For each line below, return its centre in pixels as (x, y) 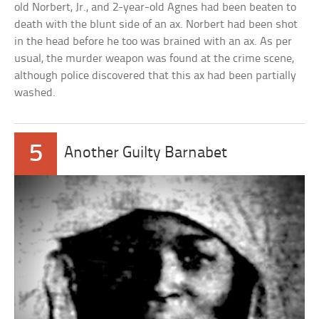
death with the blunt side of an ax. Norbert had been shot (156, 25)
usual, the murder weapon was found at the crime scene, (155, 59)
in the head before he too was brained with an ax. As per (153, 42)
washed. (35, 93)
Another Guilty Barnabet (146, 154)
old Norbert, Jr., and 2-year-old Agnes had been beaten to (156, 8)
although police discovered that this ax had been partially (156, 76)
